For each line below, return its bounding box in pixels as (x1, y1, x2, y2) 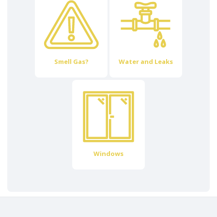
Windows (93, 149, 124, 158)
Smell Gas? (54, 57, 89, 66)
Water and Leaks (119, 57, 173, 66)
